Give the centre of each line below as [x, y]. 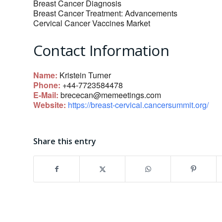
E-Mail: [46, 95]
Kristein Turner [84, 75]
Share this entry [65, 141]
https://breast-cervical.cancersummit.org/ [138, 105]
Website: [50, 105]
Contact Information [101, 51]
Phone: [47, 85]
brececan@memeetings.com [111, 95]
